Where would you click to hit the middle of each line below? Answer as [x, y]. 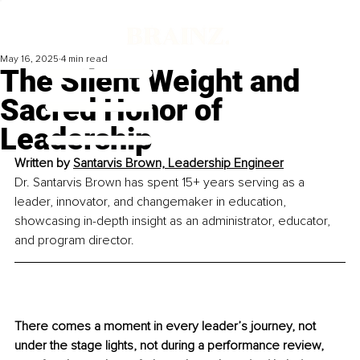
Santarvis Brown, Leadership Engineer [178, 164]
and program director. [74, 241]
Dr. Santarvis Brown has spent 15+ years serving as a [161, 183]
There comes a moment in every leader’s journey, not [167, 327]
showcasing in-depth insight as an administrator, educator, [174, 221]
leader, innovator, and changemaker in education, [152, 202]
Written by [44, 164]
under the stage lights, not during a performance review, [171, 346]
